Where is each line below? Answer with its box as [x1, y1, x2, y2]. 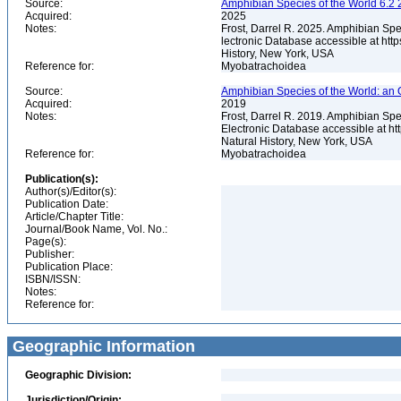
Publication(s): [25, 173, 98, 185]
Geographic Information [8, 337, 195, 355]
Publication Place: [25, 260, 113, 273]
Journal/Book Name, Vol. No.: [25, 223, 167, 235]
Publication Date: [25, 198, 108, 210]
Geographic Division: [25, 369, 132, 381]
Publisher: [25, 248, 74, 260]
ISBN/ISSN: [25, 273, 81, 286]
